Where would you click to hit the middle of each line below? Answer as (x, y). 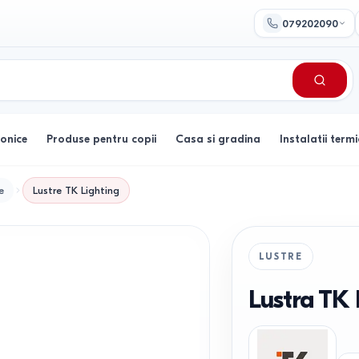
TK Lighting (92, 190)
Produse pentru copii (101, 139)
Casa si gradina (218, 139)
